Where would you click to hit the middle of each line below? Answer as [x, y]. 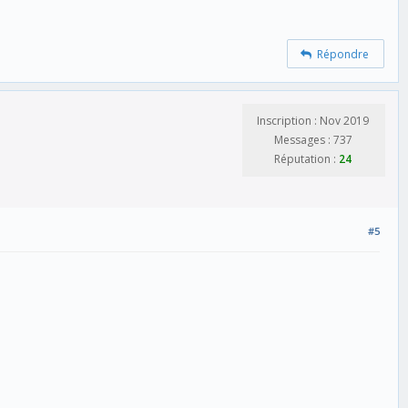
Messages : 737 [313, 139]
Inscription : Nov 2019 [313, 120]
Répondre [341, 55]
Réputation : [306, 158]
